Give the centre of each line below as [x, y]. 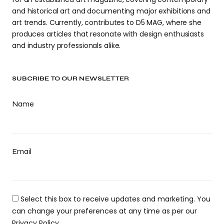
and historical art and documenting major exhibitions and [111, 11]
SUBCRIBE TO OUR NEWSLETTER [70, 79]
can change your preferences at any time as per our [104, 211]
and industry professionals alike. [66, 46]
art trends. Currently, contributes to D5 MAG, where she [107, 23]
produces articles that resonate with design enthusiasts [108, 34]
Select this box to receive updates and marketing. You [115, 199]
